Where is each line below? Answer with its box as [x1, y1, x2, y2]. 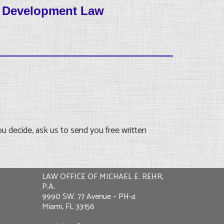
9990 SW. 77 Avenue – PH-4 [41, 190, 135, 203]
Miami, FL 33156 [41, 200, 94, 213]
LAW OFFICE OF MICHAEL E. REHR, [41, 170, 163, 183]
